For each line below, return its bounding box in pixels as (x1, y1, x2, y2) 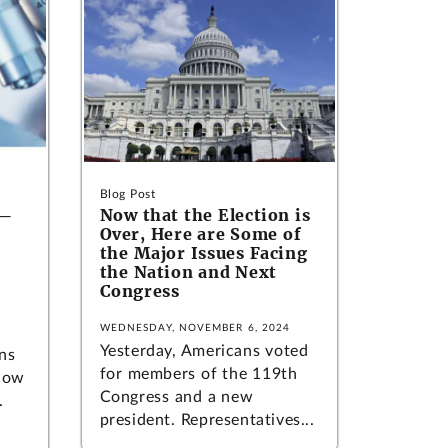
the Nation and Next (99, 261, 277, 282)
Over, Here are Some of (99, 223, 302, 244)
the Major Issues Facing (99, 242, 308, 263)
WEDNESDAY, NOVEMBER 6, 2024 (99, 322, 291, 333)
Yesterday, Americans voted (99, 342, 309, 359)
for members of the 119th (99, 365, 298, 382)
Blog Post (99, 187, 156, 200)
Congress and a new (99, 388, 254, 405)
